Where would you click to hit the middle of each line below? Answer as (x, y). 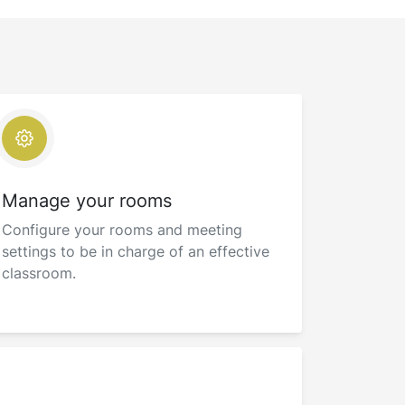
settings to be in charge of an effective (136, 251)
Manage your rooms (87, 201)
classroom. (39, 273)
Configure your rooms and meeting (122, 230)
